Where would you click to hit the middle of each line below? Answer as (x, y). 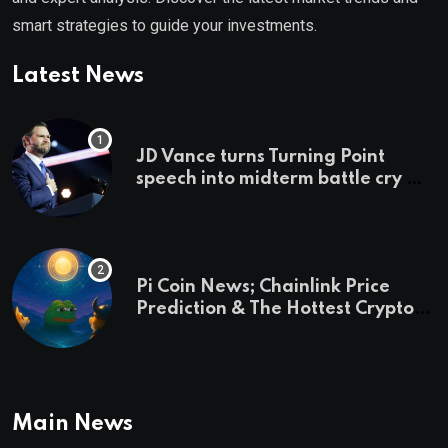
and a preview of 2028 (236, 200)
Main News (72, 423)
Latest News (78, 75)
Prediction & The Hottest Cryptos (279, 308)
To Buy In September (225, 330)
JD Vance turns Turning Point (260, 156)
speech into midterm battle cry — (280, 178)
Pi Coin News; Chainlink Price (263, 286)
